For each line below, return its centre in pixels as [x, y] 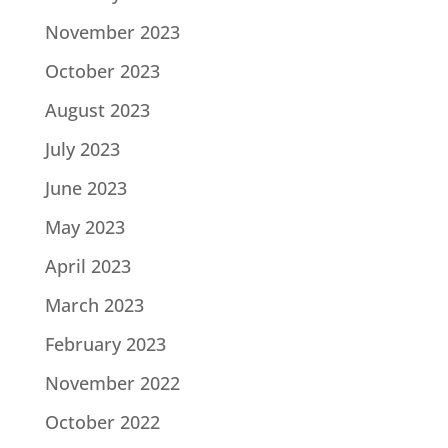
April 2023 [87, 266]
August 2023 [97, 110]
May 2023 [84, 227]
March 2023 [94, 305]
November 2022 [112, 383]
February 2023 [105, 344]
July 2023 [82, 149]
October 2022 [102, 422]
